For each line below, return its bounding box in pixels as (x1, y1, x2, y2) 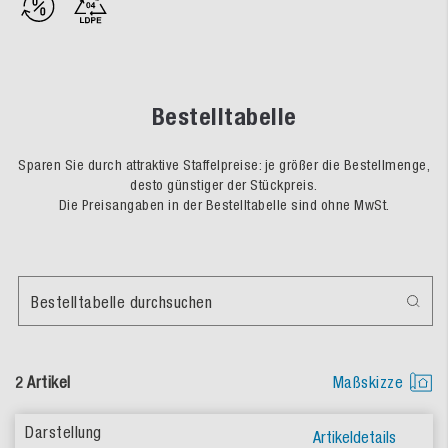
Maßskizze (332, 373, 403, 391)
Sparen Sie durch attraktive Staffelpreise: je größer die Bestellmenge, (18, 157, 430, 173)
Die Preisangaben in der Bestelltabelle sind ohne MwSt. (58, 197, 390, 213)
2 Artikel (15, 373, 71, 391)
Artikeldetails (313, 428, 396, 446)
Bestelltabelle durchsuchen (31, 293, 212, 311)
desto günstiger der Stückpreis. (130, 177, 318, 193)
